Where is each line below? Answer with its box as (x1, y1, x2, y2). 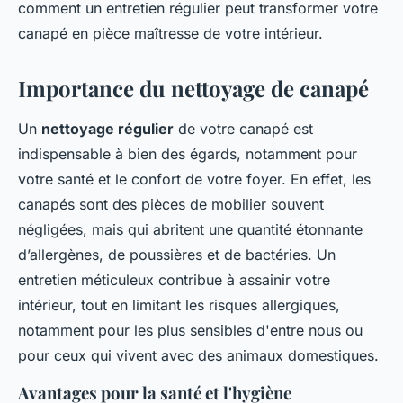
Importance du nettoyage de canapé (18, 73, 369, 103)
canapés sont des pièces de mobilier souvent (18, 194, 324, 213)
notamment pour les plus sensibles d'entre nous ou (18, 320, 363, 339)
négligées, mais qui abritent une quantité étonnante (18, 219, 363, 238)
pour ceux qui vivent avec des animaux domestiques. (18, 345, 379, 364)
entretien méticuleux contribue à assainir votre (18, 270, 330, 289)
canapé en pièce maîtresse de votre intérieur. (18, 23, 323, 42)
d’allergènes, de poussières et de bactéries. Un (18, 245, 336, 264)
